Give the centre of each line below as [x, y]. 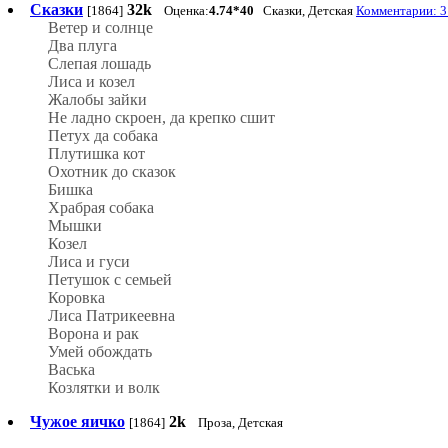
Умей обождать [100, 352]
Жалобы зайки [97, 100]
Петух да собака [103, 136]
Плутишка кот [96, 154]
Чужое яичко [77, 422]
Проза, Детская [240, 423]
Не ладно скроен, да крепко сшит [161, 118]
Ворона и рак [93, 334]
